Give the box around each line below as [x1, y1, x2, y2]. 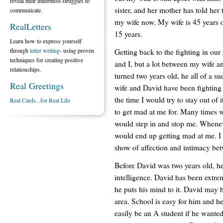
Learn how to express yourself [10, 37, 82, 45]
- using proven [60, 46, 94, 54]
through [10, 46, 30, 54]
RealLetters [10, 20, 51, 32]
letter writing [30, 46, 60, 54]
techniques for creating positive [10, 56, 83, 64]
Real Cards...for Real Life [10, 96, 70, 104]
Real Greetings [10, 80, 64, 92]
